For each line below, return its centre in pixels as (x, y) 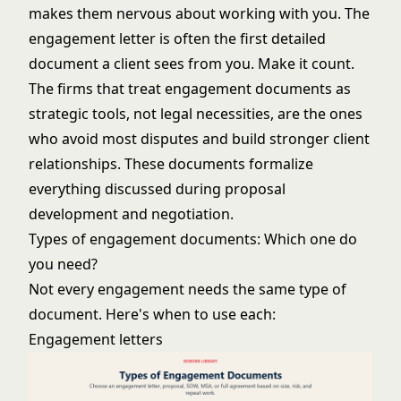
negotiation (191, 214)
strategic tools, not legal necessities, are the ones (196, 114)
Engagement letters (96, 339)
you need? (63, 264)
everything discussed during (127, 189)
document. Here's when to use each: (152, 314)
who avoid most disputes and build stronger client (199, 139)
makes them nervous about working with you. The (199, 13)
